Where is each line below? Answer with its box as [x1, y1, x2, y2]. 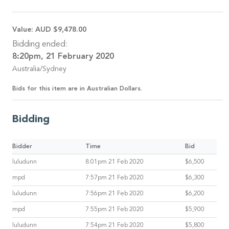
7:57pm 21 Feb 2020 [85, 174, 144, 181]
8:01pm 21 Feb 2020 [85, 158, 144, 165]
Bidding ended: [12, 40, 67, 49]
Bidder [12, 143, 32, 150]
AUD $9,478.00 [35, 26, 86, 33]
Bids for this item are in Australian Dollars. [12, 85, 142, 92]
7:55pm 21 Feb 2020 [85, 206, 144, 213]
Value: [12, 26, 35, 33]
